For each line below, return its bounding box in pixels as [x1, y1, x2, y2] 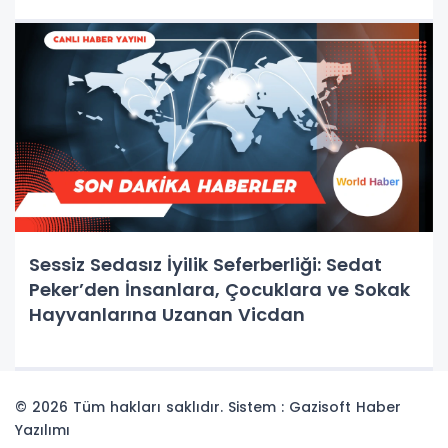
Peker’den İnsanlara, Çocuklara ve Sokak [29, 277, 410, 302]
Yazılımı [15, 420, 70, 440]
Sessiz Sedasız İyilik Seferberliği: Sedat [29, 252, 382, 277]
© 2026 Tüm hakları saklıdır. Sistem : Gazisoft [15, 397, 356, 417]
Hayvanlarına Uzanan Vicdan [29, 302, 305, 327]
